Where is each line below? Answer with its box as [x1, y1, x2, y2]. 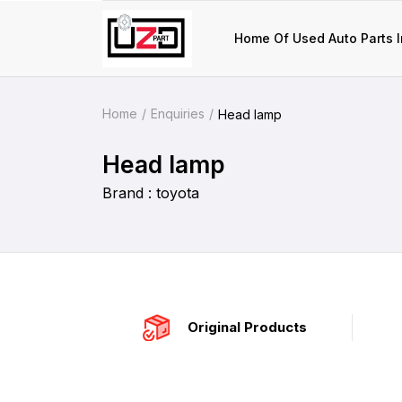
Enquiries [151, 106, 205, 121]
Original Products [188, 319, 307, 336]
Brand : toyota [102, 184, 199, 202]
